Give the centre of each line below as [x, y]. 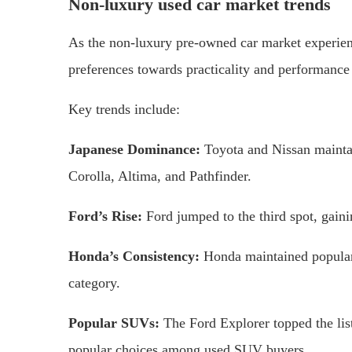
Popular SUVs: [114, 323]
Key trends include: [124, 109]
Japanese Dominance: [134, 149]
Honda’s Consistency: [134, 256]
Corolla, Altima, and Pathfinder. [160, 176]
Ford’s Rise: [105, 216]
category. [94, 282]
